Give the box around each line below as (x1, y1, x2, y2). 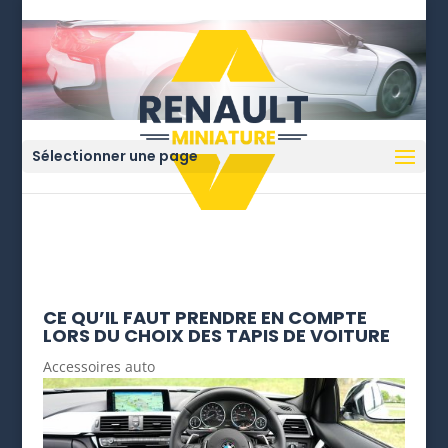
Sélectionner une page (32, 146, 199, 166)
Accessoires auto (42, 357, 155, 376)
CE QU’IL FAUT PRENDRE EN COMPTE (42, 305, 367, 330)
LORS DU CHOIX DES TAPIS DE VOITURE (42, 323, 390, 348)
